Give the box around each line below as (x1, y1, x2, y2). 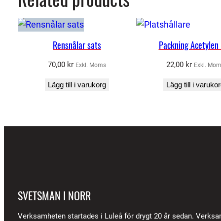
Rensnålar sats (53, 39, 101, 52)
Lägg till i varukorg (48, 80, 106, 89)
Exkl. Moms (75, 62, 106, 69)
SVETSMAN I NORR (18, 188, 91, 204)
